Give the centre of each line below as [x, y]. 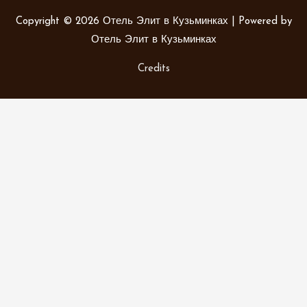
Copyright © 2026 [59, 22]
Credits [153, 69]
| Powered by [260, 22]
